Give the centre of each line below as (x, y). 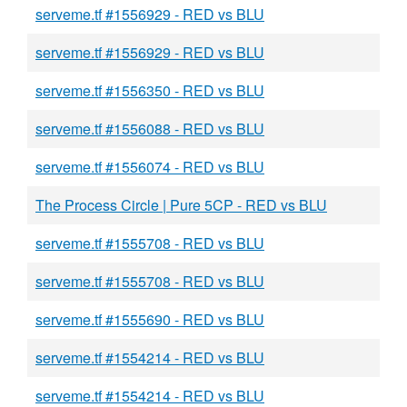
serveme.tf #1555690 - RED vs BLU (150, 319)
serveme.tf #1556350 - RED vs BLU (150, 90)
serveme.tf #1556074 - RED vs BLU (150, 167)
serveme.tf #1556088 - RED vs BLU (150, 129)
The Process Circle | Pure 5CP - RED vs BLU (181, 205)
